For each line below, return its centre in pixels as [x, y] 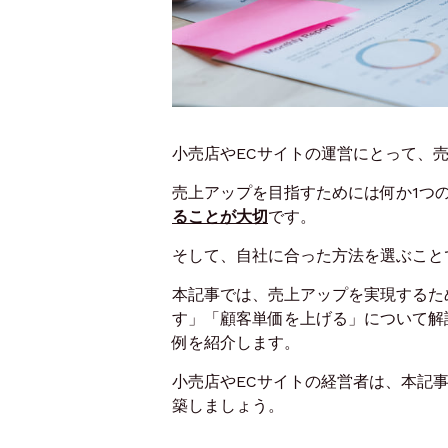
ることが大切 [220, 216]
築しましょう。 [228, 405]
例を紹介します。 [236, 342]
